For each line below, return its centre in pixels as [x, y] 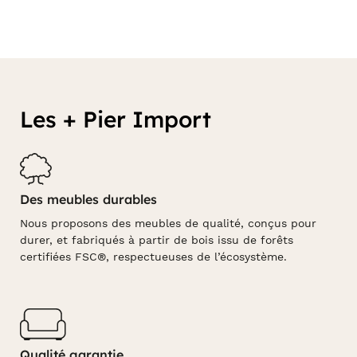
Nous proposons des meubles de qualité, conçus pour [168, 223]
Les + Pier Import [116, 119]
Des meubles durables [88, 199]
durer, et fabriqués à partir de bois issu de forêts [157, 240]
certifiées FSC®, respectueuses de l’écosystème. [153, 257]
